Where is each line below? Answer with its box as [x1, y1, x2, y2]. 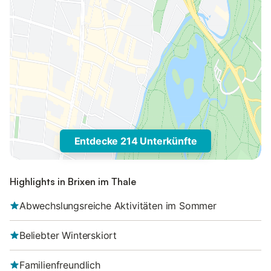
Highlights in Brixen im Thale [10, 175, 136, 188]
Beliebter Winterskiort [19, 229, 117, 241]
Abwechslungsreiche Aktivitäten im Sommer [19, 200, 217, 212]
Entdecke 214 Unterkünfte [74, 135, 197, 147]
